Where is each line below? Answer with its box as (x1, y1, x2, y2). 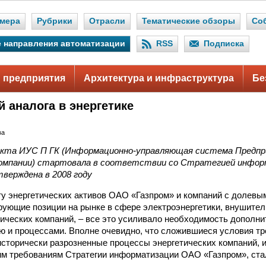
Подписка (204, 39, 244, 48)
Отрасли (89, 17, 125, 26)
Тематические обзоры (142, 17, 235, 26)
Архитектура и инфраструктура (84, 73, 234, 83)
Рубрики (37, 17, 72, 26)
